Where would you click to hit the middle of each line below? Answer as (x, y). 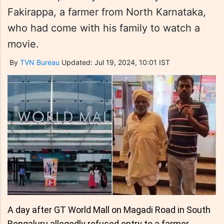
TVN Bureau (40, 62)
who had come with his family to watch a (104, 28)
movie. (23, 44)
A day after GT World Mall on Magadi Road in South (109, 210)
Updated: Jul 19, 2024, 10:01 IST (116, 62)
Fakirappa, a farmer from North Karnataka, (107, 12)
